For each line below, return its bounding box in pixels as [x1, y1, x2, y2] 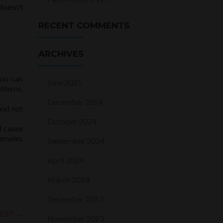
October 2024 [47, 116, 97, 126]
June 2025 [47, 78, 82, 87]
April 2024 [47, 155, 84, 165]
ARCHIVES [38, 49, 84, 59]
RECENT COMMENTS [38, 20, 129, 30]
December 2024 [47, 97, 103, 107]
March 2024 [47, 175, 90, 184]
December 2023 [47, 194, 103, 204]
